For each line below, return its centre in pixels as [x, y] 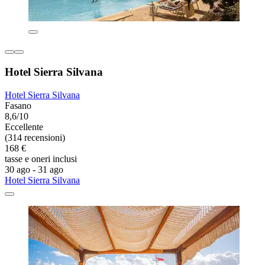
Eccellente [24, 127]
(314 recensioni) [35, 137]
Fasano [18, 105]
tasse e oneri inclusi [41, 159]
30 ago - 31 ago [34, 169]
